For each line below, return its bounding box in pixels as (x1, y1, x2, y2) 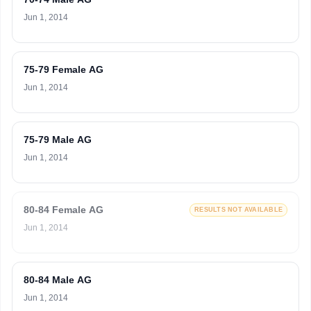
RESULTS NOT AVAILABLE (194, 206, 283, 213)
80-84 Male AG (24, 274, 92, 285)
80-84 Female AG (24, 204, 103, 215)
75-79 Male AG (24, 134, 92, 145)
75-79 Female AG (24, 64, 103, 75)
